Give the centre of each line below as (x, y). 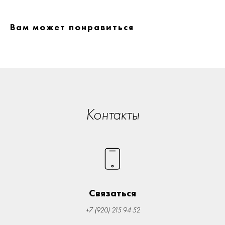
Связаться (113, 193)
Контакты (113, 114)
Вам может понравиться (72, 27)
